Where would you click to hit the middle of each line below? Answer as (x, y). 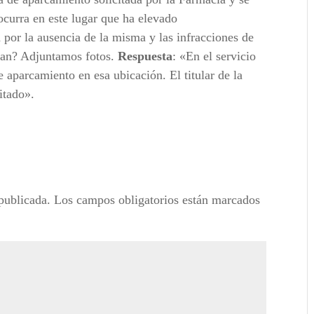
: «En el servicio (214, 56)
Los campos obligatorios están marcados (157, 200)
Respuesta (145, 56)
